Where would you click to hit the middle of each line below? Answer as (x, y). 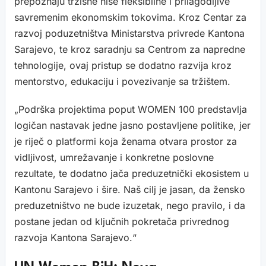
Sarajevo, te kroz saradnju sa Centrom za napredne (130, 49)
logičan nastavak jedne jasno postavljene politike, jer (132, 125)
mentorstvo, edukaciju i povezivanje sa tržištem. (122, 81)
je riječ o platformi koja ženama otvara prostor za (126, 141)
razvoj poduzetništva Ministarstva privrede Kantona (129, 33)
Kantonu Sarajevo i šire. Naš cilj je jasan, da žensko (130, 189)
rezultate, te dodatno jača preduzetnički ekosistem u (132, 173)
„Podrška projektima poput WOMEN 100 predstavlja (131, 109)
